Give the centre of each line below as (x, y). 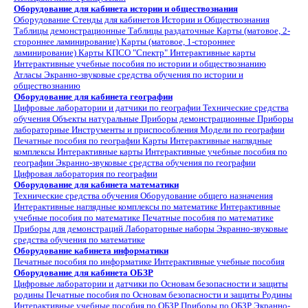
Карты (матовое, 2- (253, 31)
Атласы (27, 75)
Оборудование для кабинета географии (93, 97)
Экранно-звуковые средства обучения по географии (155, 163)
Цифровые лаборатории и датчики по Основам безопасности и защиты (151, 284)
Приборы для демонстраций (68, 229)
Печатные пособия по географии (77, 141)
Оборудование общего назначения (206, 196)
